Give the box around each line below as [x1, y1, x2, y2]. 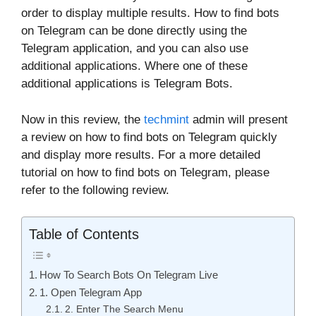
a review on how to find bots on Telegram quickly [21, 130, 277, 144]
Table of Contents [29, 226, 139, 243]
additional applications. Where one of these [21, 59, 248, 73]
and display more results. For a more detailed [21, 147, 260, 162]
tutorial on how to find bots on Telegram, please [21, 165, 269, 179]
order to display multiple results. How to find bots [21, 6, 279, 20]
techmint [144, 112, 189, 126]
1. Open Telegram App [39, 286, 142, 299]
